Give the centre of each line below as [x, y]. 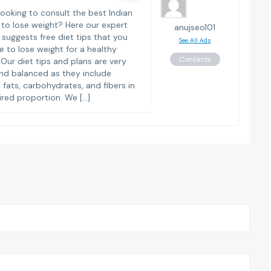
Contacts [195, 59]
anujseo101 [195, 27]
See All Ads [195, 40]
